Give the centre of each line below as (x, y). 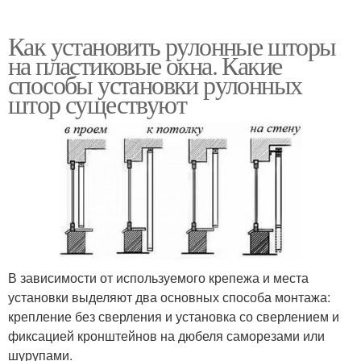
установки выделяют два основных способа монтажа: (169, 297)
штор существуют (97, 104)
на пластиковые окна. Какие (145, 65)
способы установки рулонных (155, 85)
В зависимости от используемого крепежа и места (158, 277)
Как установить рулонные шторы (172, 46)
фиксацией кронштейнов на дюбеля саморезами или (166, 335)
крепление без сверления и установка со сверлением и (174, 316)
